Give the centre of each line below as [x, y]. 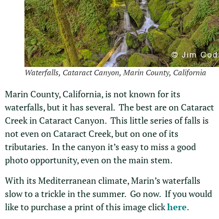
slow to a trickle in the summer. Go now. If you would [109, 193]
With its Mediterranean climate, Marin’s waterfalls [103, 180]
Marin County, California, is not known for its [93, 94]
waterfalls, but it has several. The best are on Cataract [109, 107]
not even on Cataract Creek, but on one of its [92, 134]
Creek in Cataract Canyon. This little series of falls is [107, 120]
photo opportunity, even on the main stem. [89, 160]
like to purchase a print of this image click [86, 207]
